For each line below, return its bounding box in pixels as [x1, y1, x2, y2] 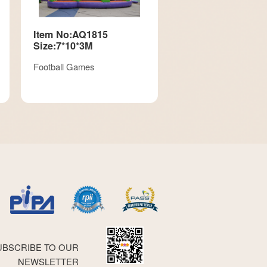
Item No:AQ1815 [33, 27, 108, 41]
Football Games [33, 60, 94, 73]
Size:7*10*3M [33, 38, 92, 52]
